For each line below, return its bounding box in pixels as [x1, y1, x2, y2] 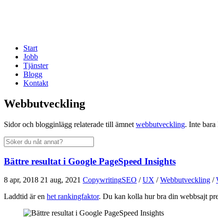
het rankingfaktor [47, 192, 99, 201]
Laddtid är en [4, 192, 47, 201]
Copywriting [83, 176, 122, 184]
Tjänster [23, 61, 48, 70]
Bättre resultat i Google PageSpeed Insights [4, 156, 176, 166]
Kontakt [23, 79, 48, 87]
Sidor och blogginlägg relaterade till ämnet [4, 120, 136, 128]
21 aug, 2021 [40, 176, 81, 184]
